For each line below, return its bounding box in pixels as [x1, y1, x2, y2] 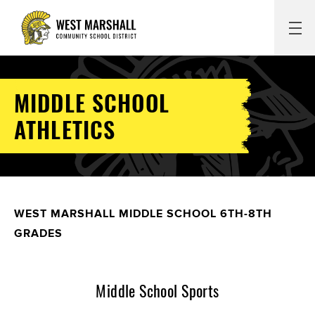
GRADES [14, 226, 63, 241]
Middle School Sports [96, 279, 219, 302]
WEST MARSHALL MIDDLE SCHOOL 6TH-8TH [14, 207, 272, 221]
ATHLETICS [14, 112, 116, 146]
